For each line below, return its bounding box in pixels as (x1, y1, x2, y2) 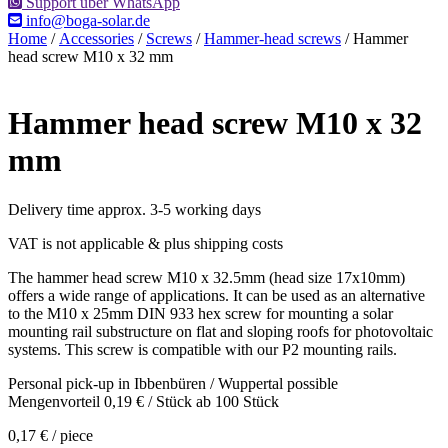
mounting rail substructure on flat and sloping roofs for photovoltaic (8, 322, 433, 340)
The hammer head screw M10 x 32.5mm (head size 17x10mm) (8, 268, 405, 286)
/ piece (48, 426, 93, 444)
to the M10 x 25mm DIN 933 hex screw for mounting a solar (8, 304, 393, 322)
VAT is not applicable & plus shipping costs (8, 234, 283, 252)
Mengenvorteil (8, 392, 104, 410)
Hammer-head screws (204, 30, 341, 47)
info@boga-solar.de (22, 12, 150, 29)
